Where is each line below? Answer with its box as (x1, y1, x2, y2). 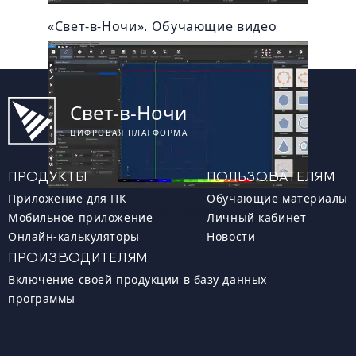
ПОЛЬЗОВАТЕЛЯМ (207, 168, 335, 184)
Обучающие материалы (207, 191, 348, 206)
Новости (207, 229, 256, 244)
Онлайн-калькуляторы (8, 229, 140, 244)
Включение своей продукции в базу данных (8, 272, 267, 287)
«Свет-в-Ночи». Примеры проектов (48, 202, 281, 219)
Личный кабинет (207, 210, 307, 225)
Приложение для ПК (8, 191, 127, 206)
